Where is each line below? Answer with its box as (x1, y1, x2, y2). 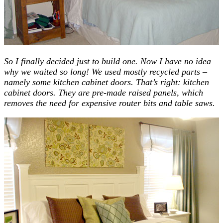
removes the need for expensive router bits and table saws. (4, 98, 215, 108)
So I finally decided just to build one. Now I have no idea (4, 56, 211, 66)
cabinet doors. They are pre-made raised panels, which (4, 87, 203, 98)
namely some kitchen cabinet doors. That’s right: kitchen (4, 77, 209, 87)
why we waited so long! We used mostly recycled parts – (4, 66, 207, 77)
